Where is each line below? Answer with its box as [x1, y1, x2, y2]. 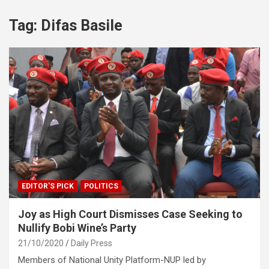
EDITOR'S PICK [22, 181, 74, 190]
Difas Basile [41, 17, 122, 35]
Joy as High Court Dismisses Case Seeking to [18, 207, 243, 220]
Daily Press [71, 238, 112, 248]
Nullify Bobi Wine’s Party [18, 221, 136, 234]
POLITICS [84, 181, 118, 190]
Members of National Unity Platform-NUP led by [18, 254, 206, 265]
